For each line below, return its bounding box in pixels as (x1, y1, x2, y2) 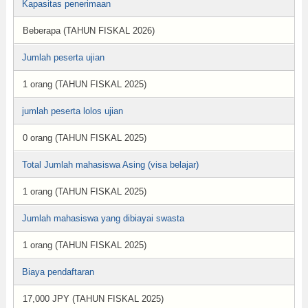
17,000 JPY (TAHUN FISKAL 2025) (22, 294, 164, 304)
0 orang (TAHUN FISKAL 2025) (22, 133, 146, 143)
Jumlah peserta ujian (21, 52, 104, 63)
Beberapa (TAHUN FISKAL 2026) (22, 25, 155, 36)
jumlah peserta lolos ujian (21, 106, 123, 116)
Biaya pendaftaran (21, 267, 94, 277)
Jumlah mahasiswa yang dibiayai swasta (21, 213, 184, 223)
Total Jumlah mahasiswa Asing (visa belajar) (21, 159, 199, 170)
